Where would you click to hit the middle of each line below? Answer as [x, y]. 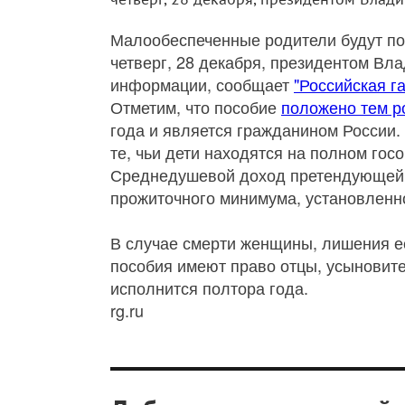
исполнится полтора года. [209, 288]
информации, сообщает [202, 85]
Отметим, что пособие [196, 107]
